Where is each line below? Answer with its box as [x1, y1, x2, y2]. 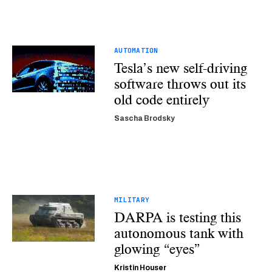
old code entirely [114, 91, 209, 108]
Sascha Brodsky [114, 114, 175, 123]
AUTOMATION [114, 46, 158, 55]
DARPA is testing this [114, 209, 241, 226]
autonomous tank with [114, 225, 243, 242]
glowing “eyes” [114, 240, 200, 257]
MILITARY [114, 195, 150, 204]
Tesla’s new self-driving [114, 59, 247, 76]
